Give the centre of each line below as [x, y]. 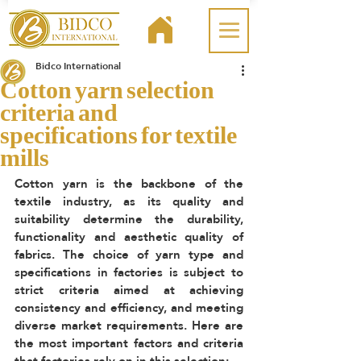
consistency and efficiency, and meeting [129, 307]
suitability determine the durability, [129, 219]
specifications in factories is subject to [129, 272]
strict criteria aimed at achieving [129, 290]
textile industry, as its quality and [129, 201]
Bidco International [78, 66]
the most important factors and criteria [129, 343]
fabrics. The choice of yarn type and [129, 254]
